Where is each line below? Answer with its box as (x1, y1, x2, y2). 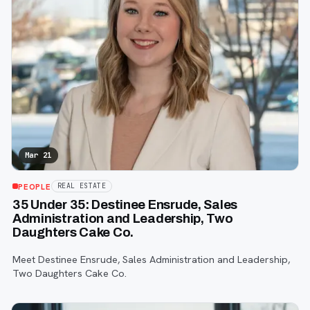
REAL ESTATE (57, 181, 107, 191)
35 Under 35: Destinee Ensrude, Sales (12, 198, 238, 212)
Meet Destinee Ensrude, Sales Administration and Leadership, (12, 252, 290, 266)
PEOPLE (18, 181, 51, 192)
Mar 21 (25, 150, 52, 161)
